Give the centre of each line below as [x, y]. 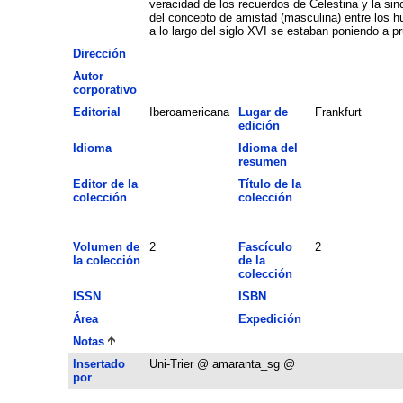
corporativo [104, 89]
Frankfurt [338, 112]
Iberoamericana [189, 112]
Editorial [96, 112]
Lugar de [263, 112]
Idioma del [268, 148]
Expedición [269, 318]
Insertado [99, 363]
